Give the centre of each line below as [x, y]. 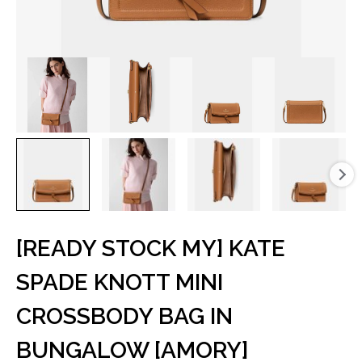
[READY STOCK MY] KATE [151, 249]
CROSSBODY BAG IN [124, 317]
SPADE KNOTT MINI [120, 283]
